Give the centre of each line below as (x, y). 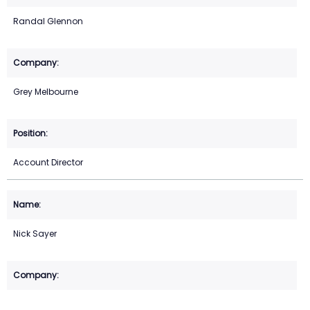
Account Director (48, 163)
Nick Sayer (35, 234)
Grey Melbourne (46, 92)
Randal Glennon (48, 21)
